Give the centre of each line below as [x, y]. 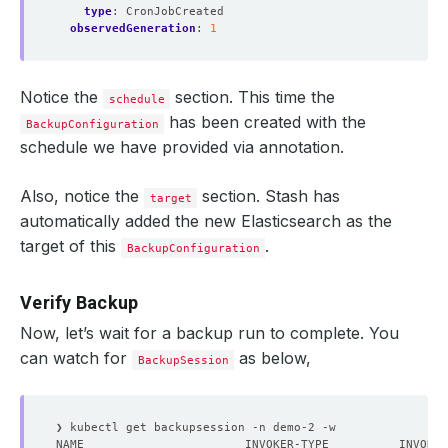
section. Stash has [269, 196]
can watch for [76, 358]
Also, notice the [82, 196]
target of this [70, 246]
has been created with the [265, 122]
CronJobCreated [175, 11]
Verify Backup [79, 303]
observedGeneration [133, 28]
